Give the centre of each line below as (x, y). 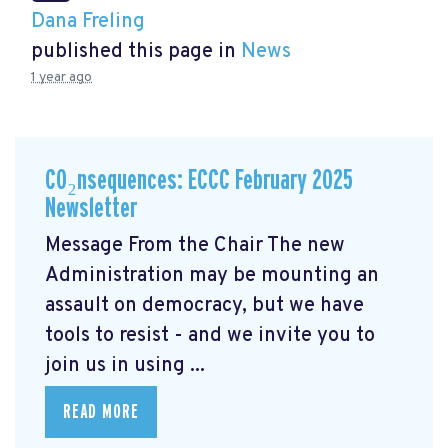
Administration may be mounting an (212, 275)
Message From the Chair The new (195, 245)
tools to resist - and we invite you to (210, 335)
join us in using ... (125, 365)
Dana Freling (88, 22)
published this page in (136, 52)
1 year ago (61, 78)
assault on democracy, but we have (204, 305)
